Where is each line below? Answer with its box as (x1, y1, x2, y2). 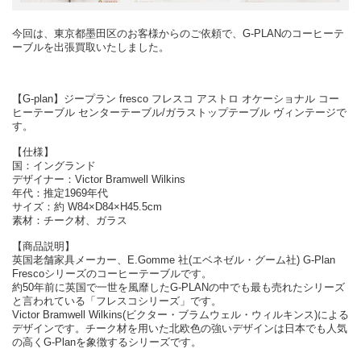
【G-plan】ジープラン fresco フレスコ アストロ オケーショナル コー (12, 93, 339, 106)
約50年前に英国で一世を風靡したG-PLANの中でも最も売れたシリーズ (12, 281, 345, 294)
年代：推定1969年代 (12, 187, 108, 200)
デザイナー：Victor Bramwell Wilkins (12, 173, 185, 186)
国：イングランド (12, 160, 96, 172)
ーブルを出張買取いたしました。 (12, 41, 169, 54)
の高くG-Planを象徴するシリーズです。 (12, 336, 201, 349)
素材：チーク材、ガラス (12, 214, 127, 227)
